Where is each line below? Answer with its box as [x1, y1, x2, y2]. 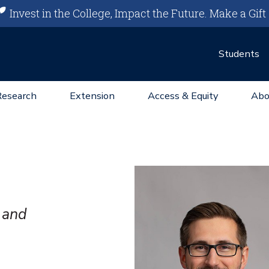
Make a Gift [210, 6, 267, 20]
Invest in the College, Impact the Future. [7, 6, 210, 20]
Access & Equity [148, 89, 218, 103]
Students [219, 47, 259, 61]
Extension [70, 89, 115, 103]
